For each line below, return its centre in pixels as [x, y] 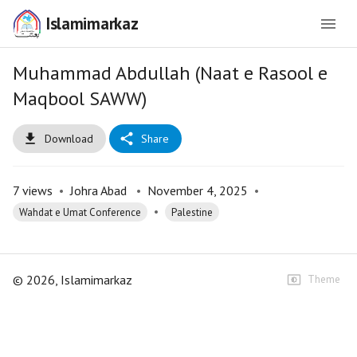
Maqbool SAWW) [80, 98]
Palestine [192, 212]
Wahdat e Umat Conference [80, 212]
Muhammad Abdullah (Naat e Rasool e [170, 73]
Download [69, 139]
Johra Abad [100, 190]
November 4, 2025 [198, 190]
